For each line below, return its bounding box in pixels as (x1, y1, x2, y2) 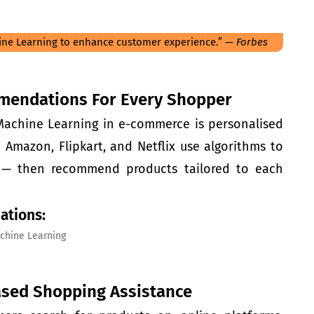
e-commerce (118, 116, 190, 132)
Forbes (236, 36, 268, 48)
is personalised (190, 116, 283, 132)
